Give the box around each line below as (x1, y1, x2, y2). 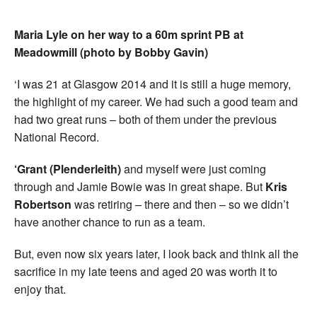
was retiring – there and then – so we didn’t (71, 195, 289, 212)
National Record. (14, 128, 99, 145)
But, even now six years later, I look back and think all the (14, 245, 299, 262)
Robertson (14, 195, 71, 212)
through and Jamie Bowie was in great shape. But (14, 178, 265, 195)
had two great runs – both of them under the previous (14, 110, 277, 127)
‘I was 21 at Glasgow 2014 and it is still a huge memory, (14, 75, 291, 92)
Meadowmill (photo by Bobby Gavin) (14, 43, 208, 60)
